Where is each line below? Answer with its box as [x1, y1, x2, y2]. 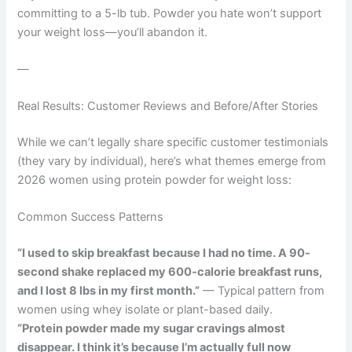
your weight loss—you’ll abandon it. [17, 24, 208, 39]
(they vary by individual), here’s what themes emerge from [17, 154, 327, 169]
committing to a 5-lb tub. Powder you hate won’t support [17, 5, 322, 20]
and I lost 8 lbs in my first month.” [17, 284, 200, 299]
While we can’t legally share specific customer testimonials [17, 135, 329, 150]
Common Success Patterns [17, 210, 164, 225]
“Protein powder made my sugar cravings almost [17, 321, 286, 336]
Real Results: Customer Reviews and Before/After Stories [17, 99, 319, 114]
